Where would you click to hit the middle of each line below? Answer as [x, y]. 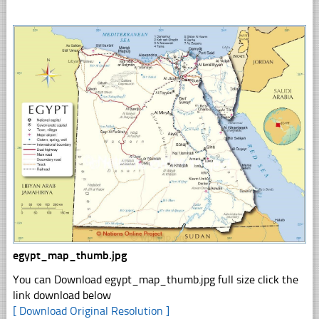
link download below [62, 295]
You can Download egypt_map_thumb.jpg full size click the [155, 279]
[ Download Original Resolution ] [91, 310]
